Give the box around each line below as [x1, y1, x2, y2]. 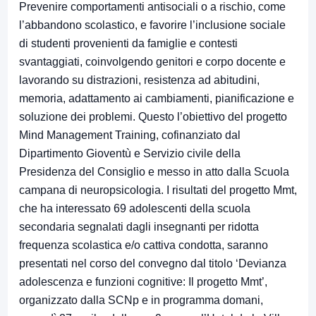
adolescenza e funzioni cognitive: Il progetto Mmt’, [19, 276, 267, 288]
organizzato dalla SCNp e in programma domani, [19, 294, 263, 307]
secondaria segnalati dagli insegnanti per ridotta [19, 221, 259, 233]
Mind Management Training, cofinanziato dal [19, 129, 241, 142]
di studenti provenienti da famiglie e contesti [19, 37, 238, 50]
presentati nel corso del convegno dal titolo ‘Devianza [19, 257, 286, 270]
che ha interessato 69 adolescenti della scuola [19, 202, 250, 215]
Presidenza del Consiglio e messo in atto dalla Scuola [19, 166, 289, 178]
